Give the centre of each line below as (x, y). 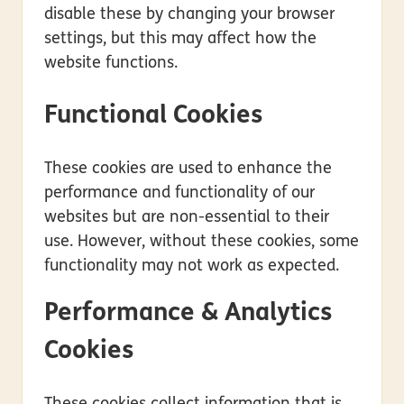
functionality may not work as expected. (192, 266)
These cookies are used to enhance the (188, 169)
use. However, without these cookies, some (202, 242)
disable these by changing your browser (189, 14)
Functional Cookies (153, 116)
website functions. (111, 63)
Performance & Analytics (188, 313)
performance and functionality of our (179, 193)
